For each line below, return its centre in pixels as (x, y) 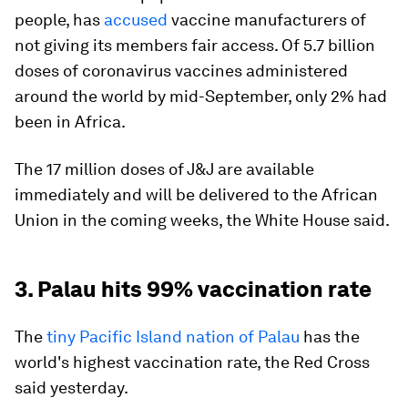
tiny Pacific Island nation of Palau (173, 336)
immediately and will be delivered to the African (196, 194)
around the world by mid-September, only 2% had (201, 96)
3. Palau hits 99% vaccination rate (193, 289)
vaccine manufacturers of (267, 19)
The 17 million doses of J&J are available (164, 168)
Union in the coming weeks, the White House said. (202, 219)
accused (136, 19)
